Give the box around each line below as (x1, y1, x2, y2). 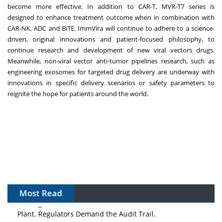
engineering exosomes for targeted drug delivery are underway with (7, 67, 215, 76)
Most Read (19, 187, 62, 199)
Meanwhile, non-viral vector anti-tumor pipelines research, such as (7, 56, 215, 65)
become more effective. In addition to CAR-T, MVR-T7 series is (7, 1, 215, 11)
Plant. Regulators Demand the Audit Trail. (17, 205, 156, 215)
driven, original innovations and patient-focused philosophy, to (7, 34, 215, 44)
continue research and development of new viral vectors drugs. (7, 45, 215, 55)
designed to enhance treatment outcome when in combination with (7, 12, 215, 22)
